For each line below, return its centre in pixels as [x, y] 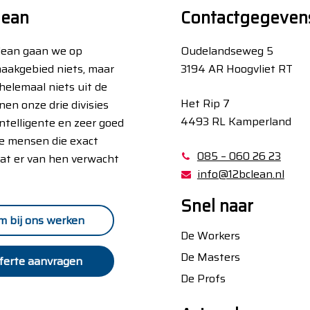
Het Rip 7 [205, 104]
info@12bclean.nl [240, 174]
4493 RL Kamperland [236, 122]
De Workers [210, 236]
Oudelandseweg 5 [227, 51]
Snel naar [217, 207]
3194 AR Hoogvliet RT [236, 69]
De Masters [210, 257]
